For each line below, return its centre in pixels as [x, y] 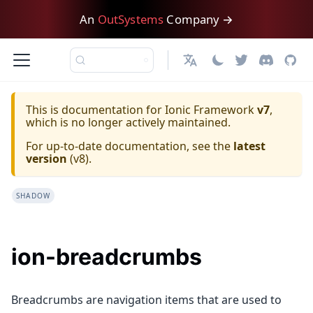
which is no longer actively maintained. [128, 122]
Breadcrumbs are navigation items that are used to [146, 300]
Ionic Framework [210, 110]
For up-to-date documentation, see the [130, 146]
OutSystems [131, 19]
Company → [198, 19]
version [46, 159]
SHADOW [34, 196]
